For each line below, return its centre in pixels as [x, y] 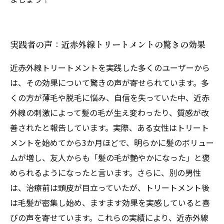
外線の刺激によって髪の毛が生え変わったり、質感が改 [109, 112]
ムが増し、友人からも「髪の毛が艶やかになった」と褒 [110, 157]
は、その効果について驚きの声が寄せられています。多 [109, 82]
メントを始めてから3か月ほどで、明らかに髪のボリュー [112, 142]
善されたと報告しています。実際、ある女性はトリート [109, 127]
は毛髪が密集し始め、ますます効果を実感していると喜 [110, 202]
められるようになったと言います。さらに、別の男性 [105, 172]
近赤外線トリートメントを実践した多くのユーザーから [110, 67]
